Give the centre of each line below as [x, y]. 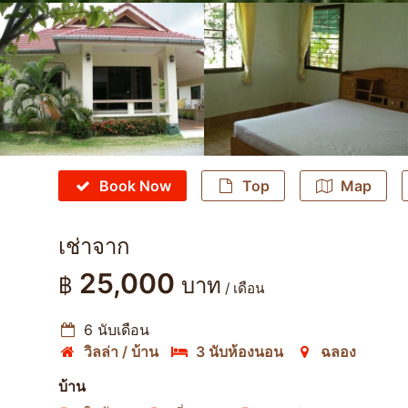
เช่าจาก [94, 246]
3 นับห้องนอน [240, 351]
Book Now [135, 185]
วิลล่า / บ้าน [121, 351]
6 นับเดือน [117, 329]
